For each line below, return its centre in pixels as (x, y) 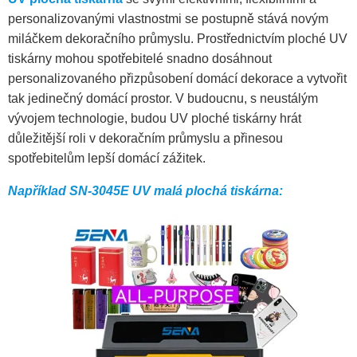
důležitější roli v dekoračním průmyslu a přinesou (145, 139)
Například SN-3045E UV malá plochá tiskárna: (145, 191)
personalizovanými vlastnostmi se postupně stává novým (168, 19)
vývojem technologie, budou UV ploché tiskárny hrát (155, 119)
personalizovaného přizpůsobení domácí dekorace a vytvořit (177, 79)
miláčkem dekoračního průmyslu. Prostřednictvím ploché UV (178, 39)
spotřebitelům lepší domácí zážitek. (107, 159)
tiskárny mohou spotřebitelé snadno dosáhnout (140, 59)
